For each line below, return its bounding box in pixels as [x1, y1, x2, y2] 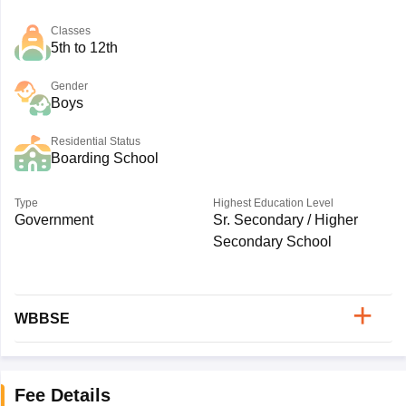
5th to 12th [50, 40, 118, 55]
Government [14, 212, 93, 227]
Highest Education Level [212, 197, 333, 209]
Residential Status [50, 135, 140, 148]
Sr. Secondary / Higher [212, 212, 358, 227]
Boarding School [50, 150, 159, 166]
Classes [50, 24, 91, 37]
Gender [50, 80, 88, 92]
